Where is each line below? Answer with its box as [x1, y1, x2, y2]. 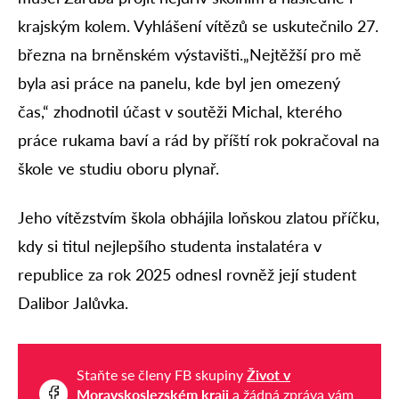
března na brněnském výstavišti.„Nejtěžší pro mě [18, 45, 362, 65]
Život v [247, 365, 290, 383]
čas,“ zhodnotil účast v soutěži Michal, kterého [18, 102, 342, 122]
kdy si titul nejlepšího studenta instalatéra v [18, 235, 322, 256]
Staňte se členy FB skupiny [77, 365, 247, 383]
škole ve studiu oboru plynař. [18, 159, 219, 179]
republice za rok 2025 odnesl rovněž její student [18, 264, 356, 284]
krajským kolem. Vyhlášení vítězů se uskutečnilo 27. [18, 16, 379, 37]
